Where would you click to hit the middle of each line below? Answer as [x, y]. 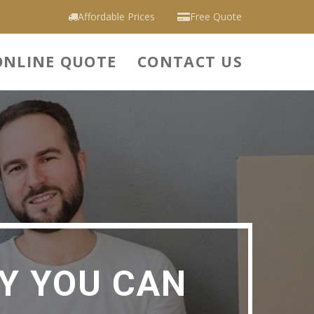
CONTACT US [190, 61]
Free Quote [216, 16]
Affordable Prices [116, 16]
